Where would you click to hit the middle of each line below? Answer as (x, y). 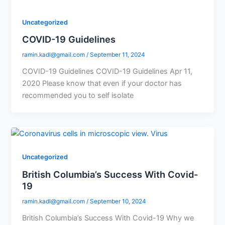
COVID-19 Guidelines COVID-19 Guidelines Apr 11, (107, 72)
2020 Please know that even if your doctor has (102, 84)
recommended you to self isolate (78, 96)
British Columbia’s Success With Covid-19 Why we (108, 218)
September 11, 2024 (118, 55)
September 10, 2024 (118, 201)
